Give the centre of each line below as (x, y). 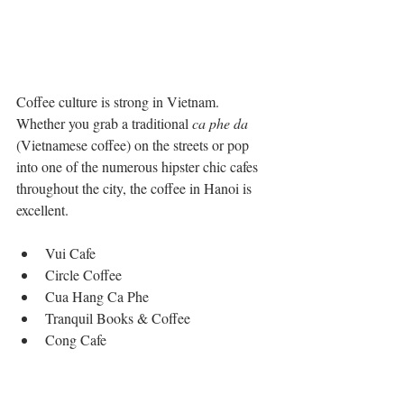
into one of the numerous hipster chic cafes (139, 167)
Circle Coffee (87, 275)
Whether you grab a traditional (104, 124)
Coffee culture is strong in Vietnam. (119, 102)
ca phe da (220, 124)
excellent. (44, 210)
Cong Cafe (78, 340)
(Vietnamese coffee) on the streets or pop (134, 145)
